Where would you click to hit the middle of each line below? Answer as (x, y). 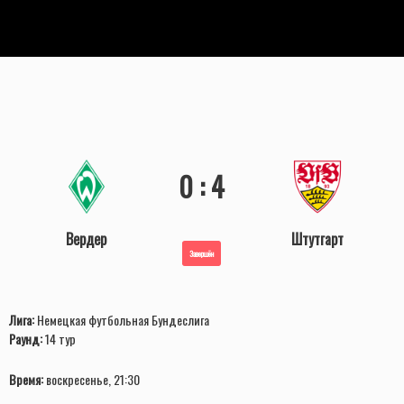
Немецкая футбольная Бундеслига (122, 320)
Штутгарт (318, 239)
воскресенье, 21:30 (92, 380)
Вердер (87, 239)
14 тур (59, 339)
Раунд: (26, 339)
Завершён (202, 254)
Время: (26, 380)
